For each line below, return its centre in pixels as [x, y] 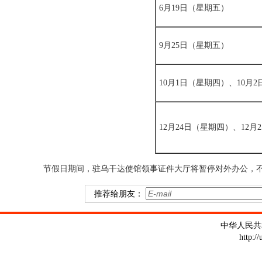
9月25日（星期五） [194, 45]
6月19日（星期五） [194, 8]
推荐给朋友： [120, 194]
